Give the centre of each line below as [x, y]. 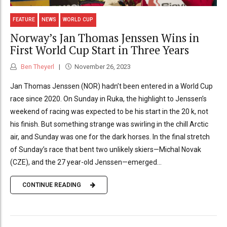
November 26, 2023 [102, 66]
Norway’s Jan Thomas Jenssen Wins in [105, 38]
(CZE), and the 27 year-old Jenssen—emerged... [86, 162]
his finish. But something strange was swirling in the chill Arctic [109, 124]
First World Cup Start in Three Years [100, 50]
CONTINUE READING [52, 185]
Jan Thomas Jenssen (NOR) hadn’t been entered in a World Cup [111, 86]
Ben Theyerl [37, 66]
